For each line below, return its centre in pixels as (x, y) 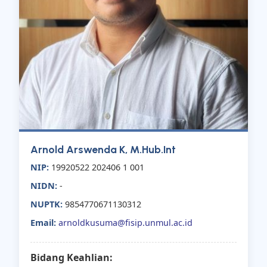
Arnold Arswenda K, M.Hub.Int (103, 150)
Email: (44, 223)
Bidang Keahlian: (72, 257)
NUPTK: (47, 204)
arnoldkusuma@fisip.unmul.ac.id (126, 223)
